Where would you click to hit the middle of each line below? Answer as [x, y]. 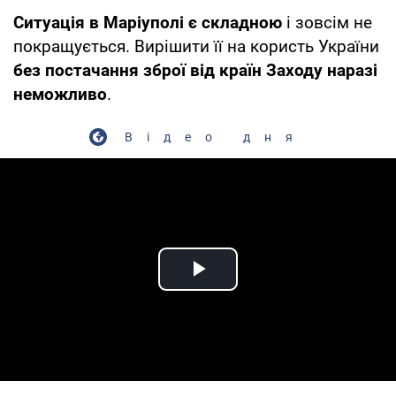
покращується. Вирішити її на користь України [196, 46]
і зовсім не [327, 22]
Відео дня [216, 137]
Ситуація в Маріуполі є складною [148, 22]
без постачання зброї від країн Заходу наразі [195, 70]
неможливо [60, 94]
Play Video [262, 289]
